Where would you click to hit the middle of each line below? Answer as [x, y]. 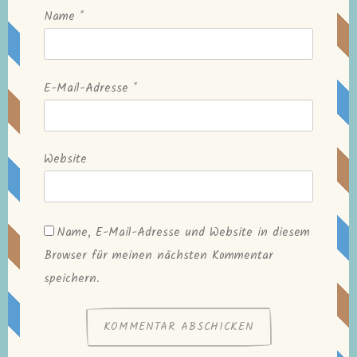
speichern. [72, 279]
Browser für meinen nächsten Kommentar [159, 255]
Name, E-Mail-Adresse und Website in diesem [183, 232]
